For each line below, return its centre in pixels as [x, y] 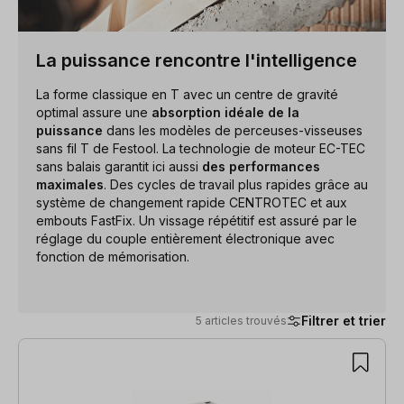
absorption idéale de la [225, 112]
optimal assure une [94, 112]
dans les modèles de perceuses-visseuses [233, 130]
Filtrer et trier [344, 321]
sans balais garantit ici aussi [119, 166]
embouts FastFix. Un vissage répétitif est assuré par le [197, 220]
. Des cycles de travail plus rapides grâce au [236, 184]
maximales [70, 184]
